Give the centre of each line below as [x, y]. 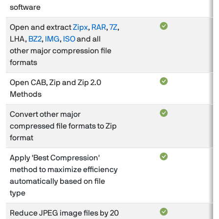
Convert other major [45, 114]
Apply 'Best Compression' [55, 158]
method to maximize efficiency [64, 169]
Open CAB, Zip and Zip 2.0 [55, 82]
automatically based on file [57, 181]
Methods [26, 94]
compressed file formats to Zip [63, 126]
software [25, 7]
